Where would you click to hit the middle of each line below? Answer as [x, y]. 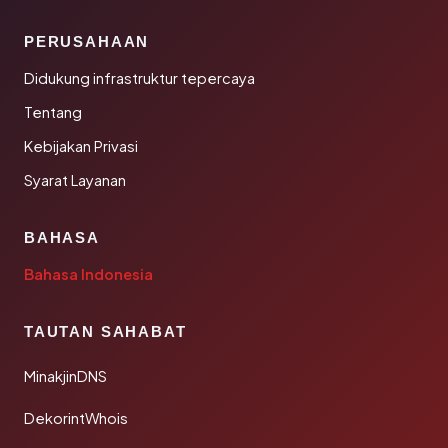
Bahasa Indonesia [88, 274]
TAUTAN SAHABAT [105, 331]
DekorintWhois [76, 418]
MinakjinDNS [65, 376]
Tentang [53, 112]
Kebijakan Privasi [81, 146]
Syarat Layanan [75, 180]
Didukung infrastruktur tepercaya [139, 78]
